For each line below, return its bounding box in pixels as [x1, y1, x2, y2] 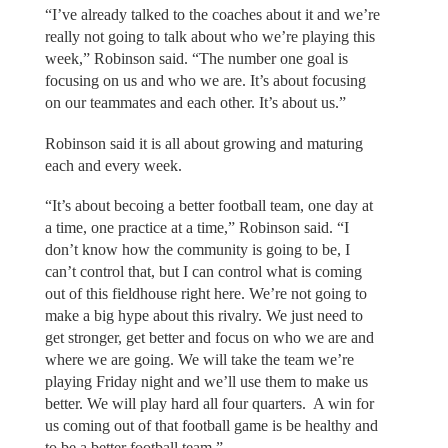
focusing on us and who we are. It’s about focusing [44, 72, 366, 90]
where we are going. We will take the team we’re [44, 351, 354, 369]
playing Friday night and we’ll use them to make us [44, 373, 368, 391]
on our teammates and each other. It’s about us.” [44, 94, 346, 112]
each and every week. [44, 156, 182, 174]
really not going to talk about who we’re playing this [44, 28, 375, 46]
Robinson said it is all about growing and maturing [44, 134, 363, 152]
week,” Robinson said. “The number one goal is [44, 50, 348, 68]
